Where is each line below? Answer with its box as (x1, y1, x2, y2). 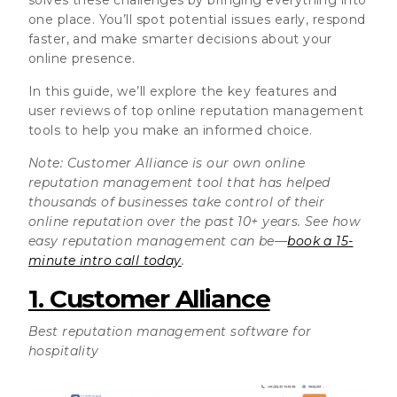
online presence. (28, 50, 136, 66)
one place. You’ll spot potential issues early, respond (28, 11, 366, 27)
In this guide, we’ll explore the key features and (28, 82, 338, 99)
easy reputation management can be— (28, 232, 288, 249)
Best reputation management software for (28, 323, 312, 339)
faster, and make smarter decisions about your (28, 30, 332, 47)
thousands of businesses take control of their (28, 193, 325, 210)
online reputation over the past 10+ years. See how (28, 213, 361, 230)
